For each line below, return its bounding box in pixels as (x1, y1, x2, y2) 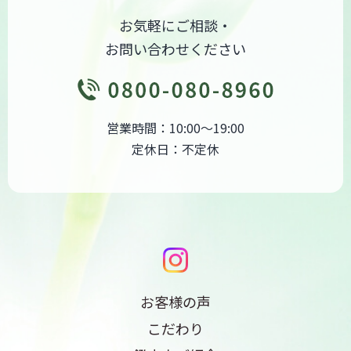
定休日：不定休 (132, 139, 219, 159)
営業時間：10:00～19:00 (107, 118, 244, 138)
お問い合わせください (105, 38, 246, 60)
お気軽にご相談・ (119, 15, 232, 36)
